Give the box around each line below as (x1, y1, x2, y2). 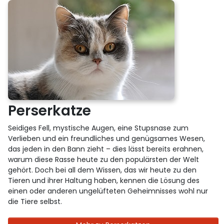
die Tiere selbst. (8, 196, 62, 206)
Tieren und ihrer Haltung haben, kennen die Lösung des (8, 175, 200, 185)
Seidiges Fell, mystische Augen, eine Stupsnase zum (8, 122, 189, 133)
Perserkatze (8, 100, 91, 120)
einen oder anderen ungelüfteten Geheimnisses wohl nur (8, 185, 208, 196)
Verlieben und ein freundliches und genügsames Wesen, (8, 133, 205, 143)
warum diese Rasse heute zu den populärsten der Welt (8, 154, 199, 164)
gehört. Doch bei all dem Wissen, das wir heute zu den (8, 164, 197, 175)
